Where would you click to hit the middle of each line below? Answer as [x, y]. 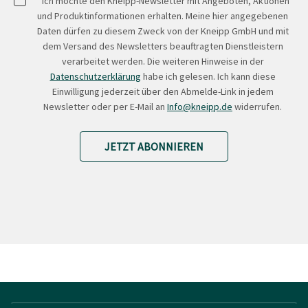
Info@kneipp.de [200, 106]
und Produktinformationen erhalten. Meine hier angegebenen [163, 15]
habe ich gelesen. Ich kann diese [208, 76]
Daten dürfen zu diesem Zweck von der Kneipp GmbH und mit [163, 31]
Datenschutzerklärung [95, 76]
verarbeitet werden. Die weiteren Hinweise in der [163, 61]
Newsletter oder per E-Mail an [105, 106]
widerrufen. [257, 106]
